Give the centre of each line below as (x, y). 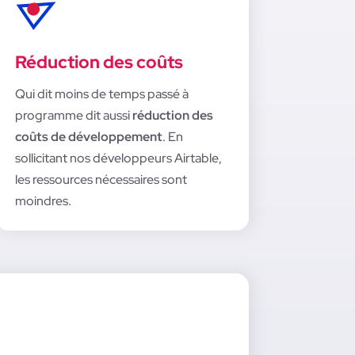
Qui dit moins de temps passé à (101, 94)
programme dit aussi (73, 116)
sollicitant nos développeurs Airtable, (118, 158)
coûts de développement (88, 137)
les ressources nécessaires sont (101, 180)
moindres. (43, 201)
